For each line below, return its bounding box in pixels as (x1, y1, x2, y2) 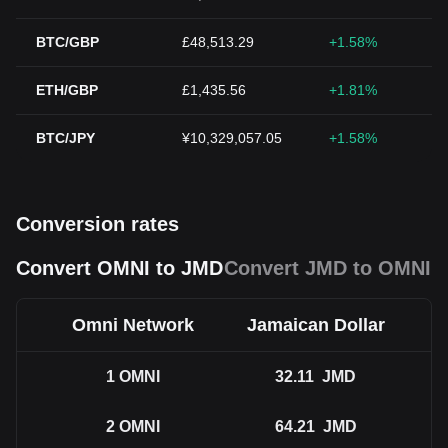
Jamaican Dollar (246, 315, 385, 335)
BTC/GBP (36, 34, 99, 50)
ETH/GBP (36, 82, 98, 98)
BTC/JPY (36, 130, 95, 146)
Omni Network (71, 315, 194, 335)
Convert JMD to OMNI (224, 257, 431, 279)
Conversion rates (16, 213, 179, 235)
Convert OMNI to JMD (16, 257, 223, 279)
